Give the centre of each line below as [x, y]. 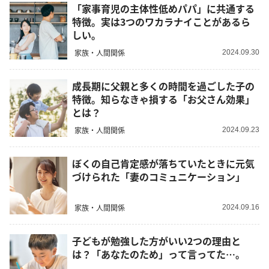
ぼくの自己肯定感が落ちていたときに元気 [163, 164]
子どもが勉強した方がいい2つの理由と [156, 241]
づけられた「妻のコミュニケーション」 [159, 177]
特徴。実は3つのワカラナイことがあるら [161, 22]
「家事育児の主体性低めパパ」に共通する [163, 9]
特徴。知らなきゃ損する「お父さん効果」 [163, 99]
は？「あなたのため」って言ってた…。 [159, 254]
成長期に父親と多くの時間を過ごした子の [163, 86]
